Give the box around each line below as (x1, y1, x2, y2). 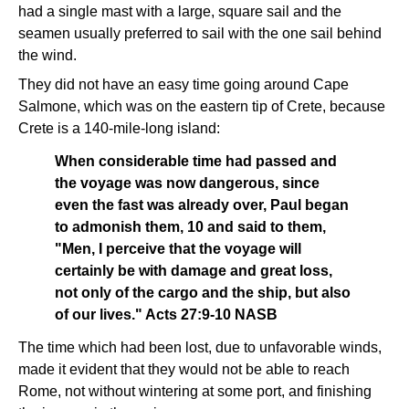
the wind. (18, 47, 77, 63)
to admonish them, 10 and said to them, (55, 219, 326, 235)
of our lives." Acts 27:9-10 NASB (55, 307, 278, 322)
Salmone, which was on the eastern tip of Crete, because (18, 99, 385, 114)
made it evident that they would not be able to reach (18, 362, 350, 377)
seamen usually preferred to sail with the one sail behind (18, 26, 382, 41)
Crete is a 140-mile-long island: (18, 121, 220, 136)
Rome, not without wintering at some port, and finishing (18, 383, 372, 399)
